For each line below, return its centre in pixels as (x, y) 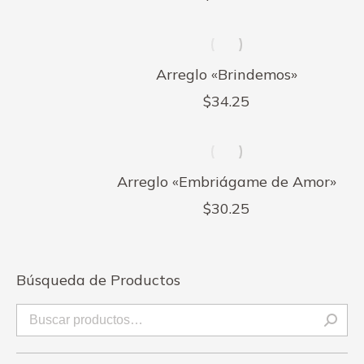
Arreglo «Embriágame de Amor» (226, 182)
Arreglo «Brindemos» (226, 74)
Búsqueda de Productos (98, 280)
